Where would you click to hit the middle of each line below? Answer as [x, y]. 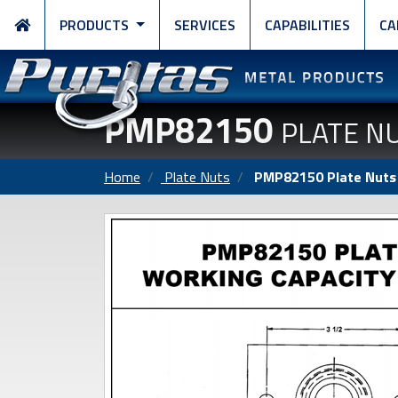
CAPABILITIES [307, 25]
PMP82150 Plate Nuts [323, 177]
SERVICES [204, 25]
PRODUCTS [96, 25]
